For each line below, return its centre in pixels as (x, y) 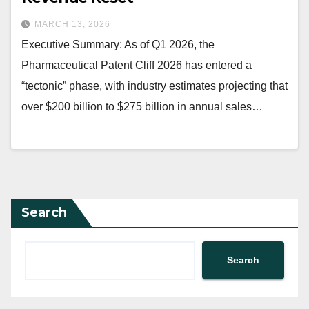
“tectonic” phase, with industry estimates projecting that (154, 86)
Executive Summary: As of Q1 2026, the (118, 45)
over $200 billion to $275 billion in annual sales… (142, 107)
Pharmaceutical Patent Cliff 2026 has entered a (137, 66)
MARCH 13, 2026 (72, 24)
